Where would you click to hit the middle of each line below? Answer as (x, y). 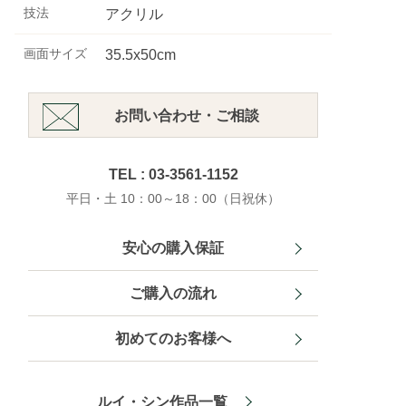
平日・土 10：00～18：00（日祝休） (173, 198)
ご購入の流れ (173, 293)
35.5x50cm (140, 55)
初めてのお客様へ (173, 338)
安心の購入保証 (173, 248)
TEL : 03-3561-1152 (173, 174)
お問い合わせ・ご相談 (187, 116)
